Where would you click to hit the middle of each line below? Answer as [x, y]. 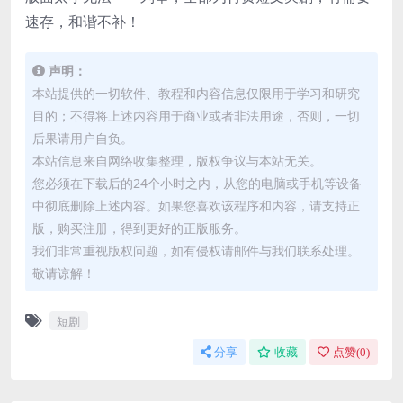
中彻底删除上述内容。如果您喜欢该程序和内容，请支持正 [196, 206]
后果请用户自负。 [83, 139]
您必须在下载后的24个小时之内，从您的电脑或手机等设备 [197, 184]
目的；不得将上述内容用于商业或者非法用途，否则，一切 [196, 116]
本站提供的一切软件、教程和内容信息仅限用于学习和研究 [196, 94]
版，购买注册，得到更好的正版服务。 [139, 228]
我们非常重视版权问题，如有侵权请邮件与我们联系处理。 [196, 251]
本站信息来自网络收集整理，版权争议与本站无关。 [177, 161]
